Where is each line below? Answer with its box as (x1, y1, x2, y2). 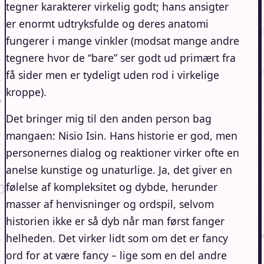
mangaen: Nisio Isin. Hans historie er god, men (6, 128, 237, 143)
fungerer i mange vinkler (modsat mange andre (6, 33, 239, 48)
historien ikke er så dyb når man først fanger (6, 213, 225, 228)
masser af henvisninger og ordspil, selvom (6, 196, 214, 211)
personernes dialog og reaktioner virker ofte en (6, 145, 239, 160)
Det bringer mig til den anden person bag (6, 111, 212, 126)
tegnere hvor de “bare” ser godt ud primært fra (6, 50, 236, 65)
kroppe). (6, 84, 47, 99)
